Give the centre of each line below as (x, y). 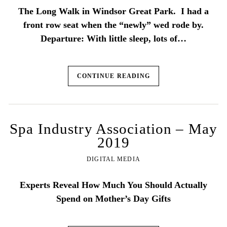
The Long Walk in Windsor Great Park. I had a (113, 11)
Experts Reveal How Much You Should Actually (113, 185)
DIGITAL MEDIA (113, 159)
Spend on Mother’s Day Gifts (113, 199)
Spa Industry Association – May (113, 129)
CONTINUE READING (113, 76)
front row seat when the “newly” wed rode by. (113, 25)
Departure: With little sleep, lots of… (113, 38)
